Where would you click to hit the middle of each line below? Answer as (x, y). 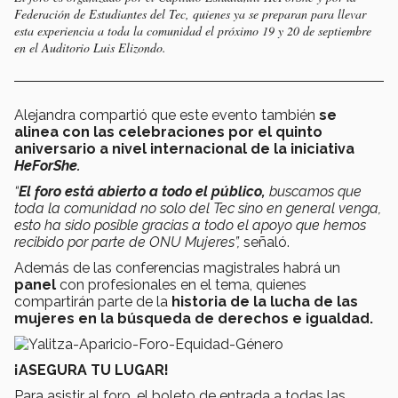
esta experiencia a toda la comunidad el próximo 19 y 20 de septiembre (193, 31)
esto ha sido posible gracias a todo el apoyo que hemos (190, 226)
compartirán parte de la (93, 302)
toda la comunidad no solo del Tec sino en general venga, (198, 209)
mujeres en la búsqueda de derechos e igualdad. (194, 319)
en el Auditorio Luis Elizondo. (90, 48)
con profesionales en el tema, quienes (183, 285)
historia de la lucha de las (265, 302)
